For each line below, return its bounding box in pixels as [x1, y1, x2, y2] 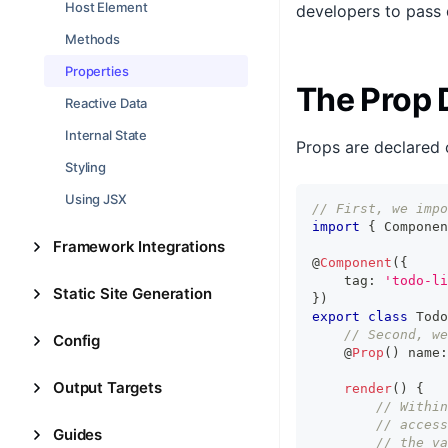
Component [320, 255, 392, 270]
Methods [65, 31, 121, 47]
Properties [65, 63, 129, 79]
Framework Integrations [53, 237, 225, 256]
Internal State [65, 127, 148, 143]
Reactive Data [65, 95, 148, 111]
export [312, 309, 360, 324]
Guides [53, 425, 103, 444]
